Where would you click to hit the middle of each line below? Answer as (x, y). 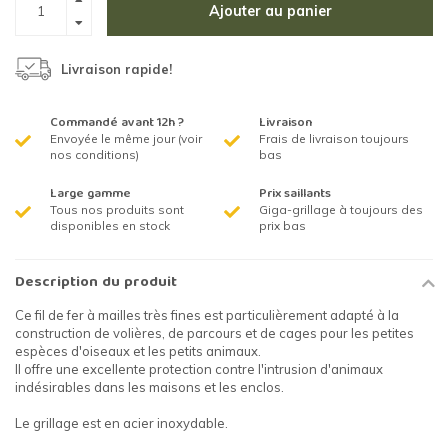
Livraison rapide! (116, 69)
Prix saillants (295, 195)
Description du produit (96, 283)
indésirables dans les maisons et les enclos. (149, 387)
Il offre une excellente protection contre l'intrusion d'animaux (199, 369)
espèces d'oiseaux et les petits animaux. (138, 351)
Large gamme (90, 195)
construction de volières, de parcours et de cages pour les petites (214, 333)
